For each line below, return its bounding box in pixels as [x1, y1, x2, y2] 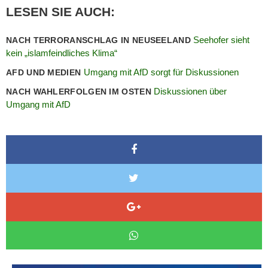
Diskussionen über [154, 86, 227, 96]
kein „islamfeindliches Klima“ [6, 47, 117, 58]
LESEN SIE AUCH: [6, 4, 115, 19]
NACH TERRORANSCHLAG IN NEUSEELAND [6, 35, 194, 45]
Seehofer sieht [193, 34, 250, 45]
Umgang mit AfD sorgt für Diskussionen [83, 66, 239, 77]
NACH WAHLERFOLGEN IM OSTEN [6, 86, 154, 96]
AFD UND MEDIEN [6, 67, 84, 77]
